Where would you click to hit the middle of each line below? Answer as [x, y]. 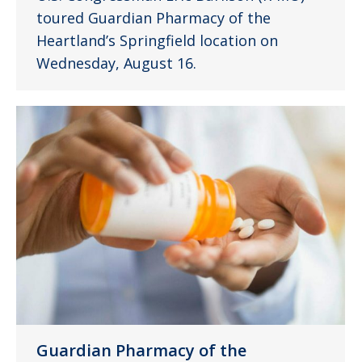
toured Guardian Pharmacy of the [154, 17]
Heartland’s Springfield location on [157, 40]
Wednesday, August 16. [116, 63]
